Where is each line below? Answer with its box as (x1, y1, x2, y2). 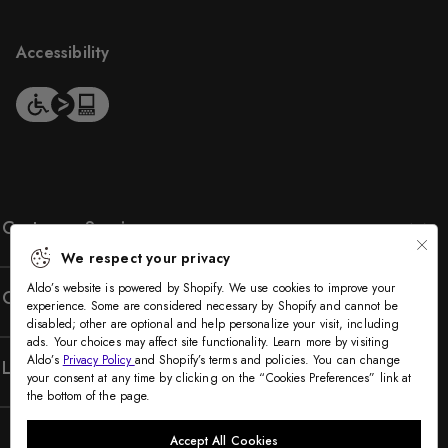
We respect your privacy (61, 248, 231, 269)
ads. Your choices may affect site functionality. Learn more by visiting (27, 333, 390, 352)
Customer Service (2, 215, 145, 241)
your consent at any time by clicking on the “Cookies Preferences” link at (27, 369, 412, 388)
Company (2, 285, 80, 311)
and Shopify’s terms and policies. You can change (134, 351, 401, 370)
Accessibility (16, 41, 110, 64)
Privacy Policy (62, 351, 135, 370)
